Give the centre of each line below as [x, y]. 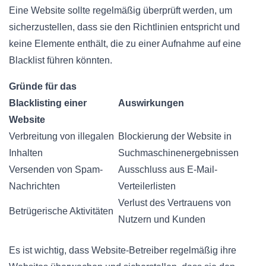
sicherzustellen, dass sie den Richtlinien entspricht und [124, 27]
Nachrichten [34, 186]
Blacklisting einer [48, 103]
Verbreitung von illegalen [61, 136]
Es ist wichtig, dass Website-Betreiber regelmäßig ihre [123, 250]
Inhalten [26, 153]
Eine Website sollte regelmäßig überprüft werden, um [121, 10]
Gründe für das [43, 86]
